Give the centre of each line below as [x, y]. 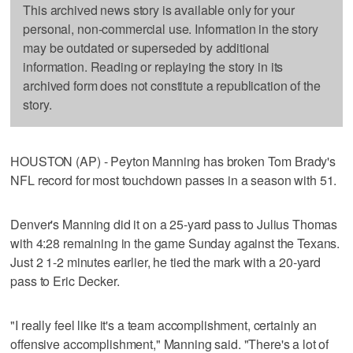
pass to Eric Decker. [65, 281]
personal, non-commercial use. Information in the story [171, 28]
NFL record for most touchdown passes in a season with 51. [174, 180]
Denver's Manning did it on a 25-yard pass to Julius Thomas [174, 224]
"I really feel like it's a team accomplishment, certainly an [163, 325]
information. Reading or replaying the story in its [153, 66]
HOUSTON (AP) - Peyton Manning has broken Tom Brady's [173, 161]
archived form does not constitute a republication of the [172, 85]
